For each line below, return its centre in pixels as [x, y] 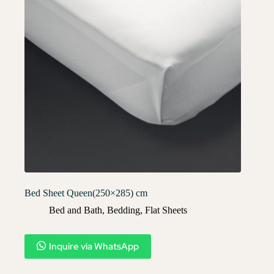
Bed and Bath [76, 210]
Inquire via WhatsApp [94, 246]
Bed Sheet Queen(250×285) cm [86, 193]
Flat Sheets [166, 210]
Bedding [124, 210]
